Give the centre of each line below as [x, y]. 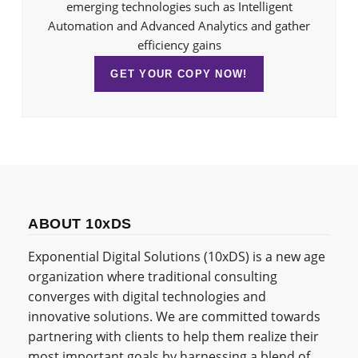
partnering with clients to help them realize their [173, 336]
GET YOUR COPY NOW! [179, 74]
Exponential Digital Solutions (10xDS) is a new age [177, 256]
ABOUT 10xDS [80, 223]
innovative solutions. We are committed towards [174, 316]
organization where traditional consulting [153, 276]
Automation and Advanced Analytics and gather [179, 25]
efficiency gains [179, 44]
